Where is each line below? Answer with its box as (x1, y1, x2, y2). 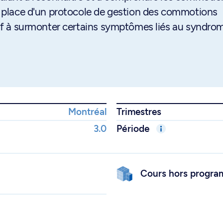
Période (116, 123, 152, 134)
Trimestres (116, 106, 161, 117)
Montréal (68, 106, 107, 117)
